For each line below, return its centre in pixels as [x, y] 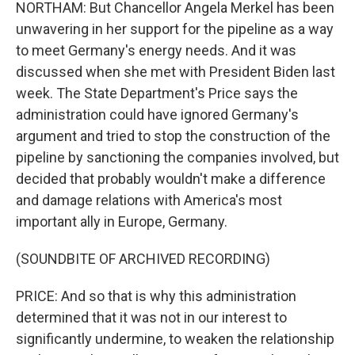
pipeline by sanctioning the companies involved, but [177, 157]
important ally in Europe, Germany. [122, 221]
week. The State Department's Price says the [157, 93]
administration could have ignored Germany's [157, 115]
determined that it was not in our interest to [151, 317]
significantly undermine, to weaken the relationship [175, 339]
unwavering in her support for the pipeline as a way [175, 29]
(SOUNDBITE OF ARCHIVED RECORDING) [143, 259]
